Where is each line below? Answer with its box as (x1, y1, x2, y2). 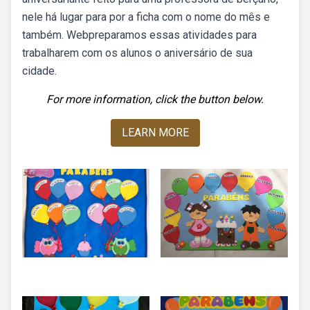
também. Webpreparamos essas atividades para (22, 28, 257, 42)
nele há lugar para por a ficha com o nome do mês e (22, 10, 270, 24)
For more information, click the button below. (46, 93, 264, 106)
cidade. (22, 64, 57, 77)
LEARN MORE (121, 126, 189, 139)
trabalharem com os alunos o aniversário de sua (22, 46, 253, 60)
